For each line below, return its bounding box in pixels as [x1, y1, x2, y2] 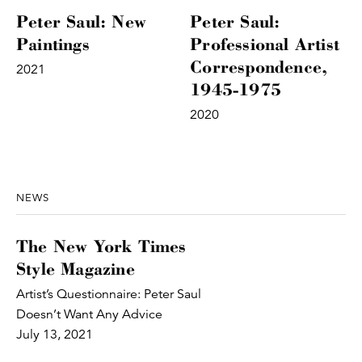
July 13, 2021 [16, 326, 93, 343]
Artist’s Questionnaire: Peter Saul [16, 285, 201, 302]
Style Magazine [16, 257, 135, 280]
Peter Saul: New [16, 10, 146, 32]
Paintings [16, 32, 90, 55]
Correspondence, [190, 55, 328, 78]
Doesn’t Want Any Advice [16, 305, 162, 322]
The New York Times [16, 234, 187, 257]
